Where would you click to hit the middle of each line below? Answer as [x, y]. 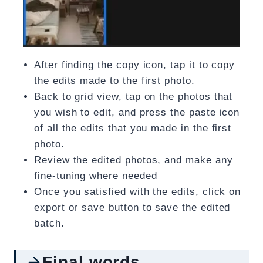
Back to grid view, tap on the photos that [134, 97]
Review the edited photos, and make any [134, 160]
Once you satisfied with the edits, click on [138, 192]
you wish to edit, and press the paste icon [137, 113]
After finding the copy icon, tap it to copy [135, 65]
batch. [49, 224]
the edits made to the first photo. [114, 81]
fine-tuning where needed [96, 176]
